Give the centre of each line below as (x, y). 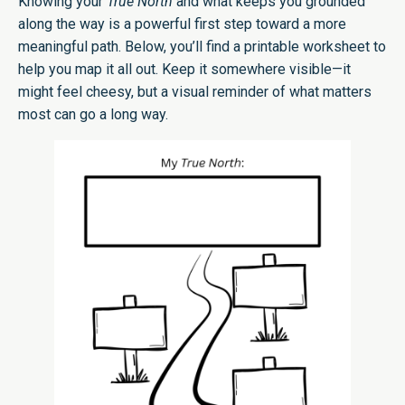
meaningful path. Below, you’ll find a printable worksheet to (202, 46)
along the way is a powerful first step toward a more (182, 24)
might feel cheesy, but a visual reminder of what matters (195, 91)
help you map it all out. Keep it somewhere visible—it (184, 69)
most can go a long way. (93, 114)
